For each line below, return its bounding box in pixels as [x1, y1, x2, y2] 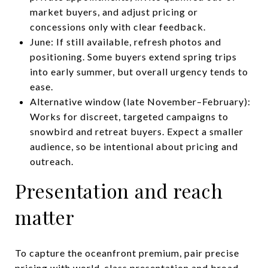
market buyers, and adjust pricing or [29, 5, 198, 17]
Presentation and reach [15, 177, 223, 203]
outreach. [29, 155, 74, 167]
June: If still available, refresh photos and [29, 35, 221, 47]
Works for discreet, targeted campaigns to [29, 110, 229, 122]
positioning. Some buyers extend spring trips [29, 50, 237, 62]
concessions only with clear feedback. [29, 20, 206, 32]
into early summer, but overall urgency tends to [29, 65, 248, 77]
